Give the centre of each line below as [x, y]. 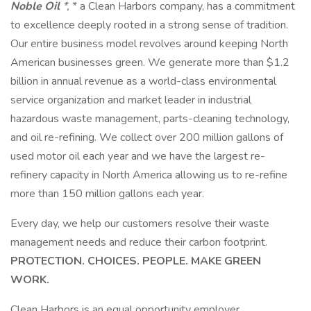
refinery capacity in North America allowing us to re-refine [149, 175]
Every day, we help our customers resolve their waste [140, 224]
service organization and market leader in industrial [131, 100]
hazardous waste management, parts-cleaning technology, [150, 119]
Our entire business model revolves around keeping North [149, 44]
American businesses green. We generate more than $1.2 [150, 62]
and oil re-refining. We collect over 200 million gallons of [147, 137]
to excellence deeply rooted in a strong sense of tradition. [149, 25]
